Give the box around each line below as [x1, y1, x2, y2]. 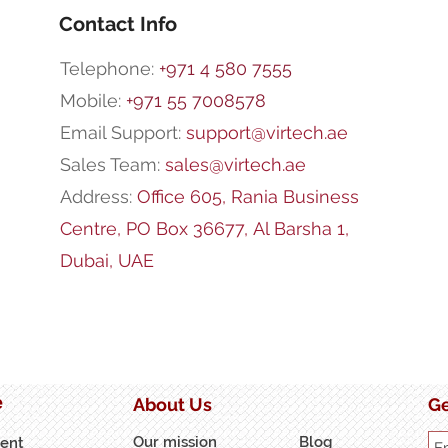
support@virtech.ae [185, 121, 348, 143]
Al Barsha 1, [252, 217, 349, 239]
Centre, [59, 217, 126, 239]
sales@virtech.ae [164, 153, 306, 175]
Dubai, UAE [59, 249, 154, 271]
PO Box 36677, [125, 217, 253, 239]
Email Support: [59, 121, 186, 143]
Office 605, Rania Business [136, 185, 359, 207]
